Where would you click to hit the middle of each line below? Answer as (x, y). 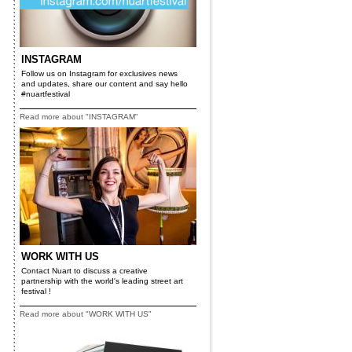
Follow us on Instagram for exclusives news (99, 73)
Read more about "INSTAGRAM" (79, 117)
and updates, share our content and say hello (104, 84)
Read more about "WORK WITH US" (86, 314)
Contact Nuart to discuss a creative (84, 271)
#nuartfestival (46, 94)
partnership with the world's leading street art (102, 281)
